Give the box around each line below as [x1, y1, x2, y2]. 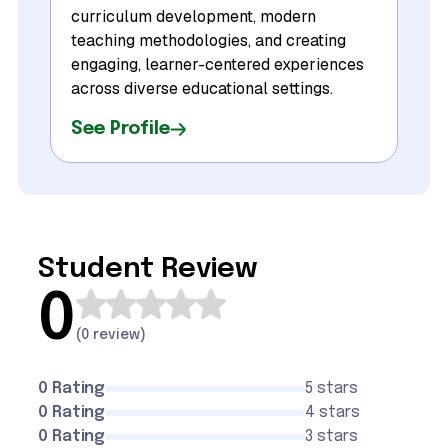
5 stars [305, 380, 358, 398]
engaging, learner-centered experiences [71, 54, 364, 76]
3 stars [305, 428, 358, 446]
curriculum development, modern [71, 6, 316, 28]
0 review [80, 328, 140, 343]
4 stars [305, 404, 360, 422]
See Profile [71, 120, 170, 139]
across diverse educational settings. [71, 78, 333, 100]
